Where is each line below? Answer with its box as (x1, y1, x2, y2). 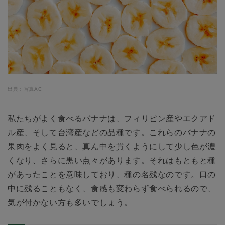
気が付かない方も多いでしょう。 (8, 198, 133, 207)
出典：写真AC (8, 86, 42, 92)
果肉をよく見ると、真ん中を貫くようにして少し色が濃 (8, 142, 216, 151)
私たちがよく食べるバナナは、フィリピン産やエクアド (8, 114, 216, 123)
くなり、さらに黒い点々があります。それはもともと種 (8, 156, 216, 165)
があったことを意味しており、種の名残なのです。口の (8, 170, 216, 179)
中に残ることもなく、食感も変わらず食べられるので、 (8, 184, 216, 193)
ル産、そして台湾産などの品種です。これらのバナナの (8, 128, 216, 137)
